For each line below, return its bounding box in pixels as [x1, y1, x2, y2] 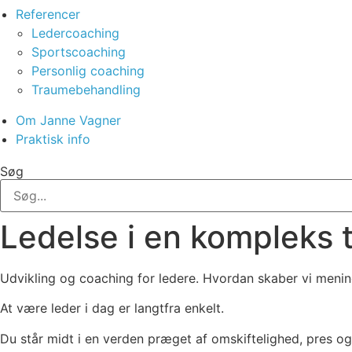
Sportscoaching [31, 44, 126, 60]
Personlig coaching [31, 63, 145, 79]
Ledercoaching [31, 25, 119, 41]
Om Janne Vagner [16, 112, 121, 128]
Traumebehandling [31, 82, 141, 97]
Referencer [16, 6, 80, 22]
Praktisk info [16, 131, 90, 147]
